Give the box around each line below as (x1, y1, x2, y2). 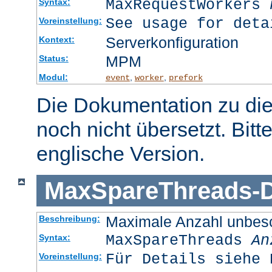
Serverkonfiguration (105, 33, 239, 51)
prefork (168, 72, 203, 83)
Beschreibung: (38, 214, 100, 224)
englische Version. (36, 141, 205, 165)
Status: (38, 53, 69, 63)
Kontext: (38, 34, 75, 44)
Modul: (38, 72, 68, 82)
